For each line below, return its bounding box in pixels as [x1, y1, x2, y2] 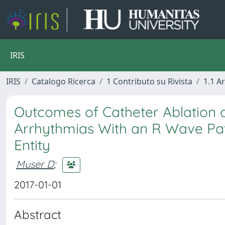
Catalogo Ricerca [32, 76, 95, 87]
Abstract [14, 207, 61, 222]
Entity [14, 136, 50, 154]
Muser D [16, 157, 54, 170]
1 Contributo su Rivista [106, 76, 192, 87]
